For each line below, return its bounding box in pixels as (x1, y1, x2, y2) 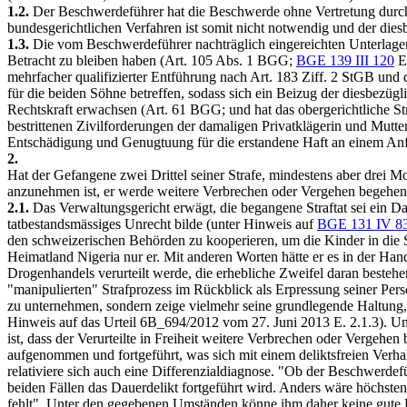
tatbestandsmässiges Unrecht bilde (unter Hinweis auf (7, 216, 317, 232)
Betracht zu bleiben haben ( (7, 53, 164, 68)
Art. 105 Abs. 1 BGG (164, 53, 289, 68)
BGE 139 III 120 (296, 53, 394, 68)
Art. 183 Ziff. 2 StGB (250, 69, 374, 84)
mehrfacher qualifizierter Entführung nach (7, 69, 250, 84)
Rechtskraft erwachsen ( (7, 102, 145, 117)
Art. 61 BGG (145, 102, 222, 117)
